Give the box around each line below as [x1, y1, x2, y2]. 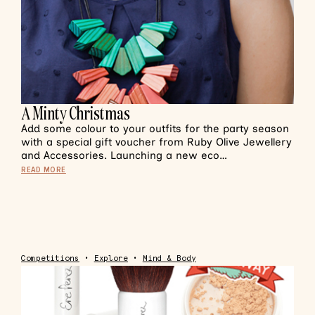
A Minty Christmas [21, 101, 130, 124]
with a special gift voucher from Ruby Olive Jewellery [21, 136, 292, 148]
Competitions [21, 254, 79, 263]
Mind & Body [142, 254, 196, 263]
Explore [94, 254, 129, 263]
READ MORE [21, 165, 66, 175]
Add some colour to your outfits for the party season [21, 122, 289, 135]
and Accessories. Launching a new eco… [21, 149, 227, 162]
